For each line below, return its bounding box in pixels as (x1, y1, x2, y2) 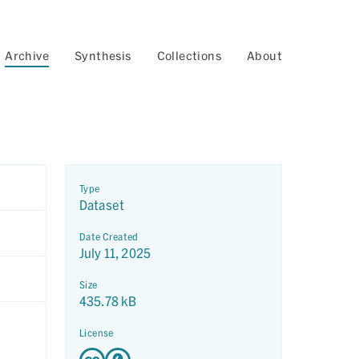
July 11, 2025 (79, 245, 151, 260)
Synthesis (74, 49, 131, 63)
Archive (5, 49, 49, 63)
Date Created (79, 231, 139, 242)
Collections (156, 49, 221, 63)
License (79, 327, 114, 338)
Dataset (79, 197, 125, 212)
